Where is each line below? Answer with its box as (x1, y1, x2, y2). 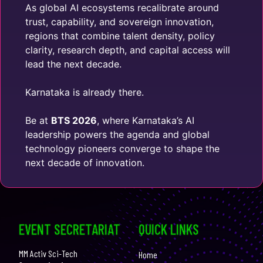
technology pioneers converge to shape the (25, 143, 220, 154)
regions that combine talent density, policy (25, 30, 215, 42)
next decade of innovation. (25, 157, 144, 168)
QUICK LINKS (139, 221, 199, 238)
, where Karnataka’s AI (97, 114, 194, 126)
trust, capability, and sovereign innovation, (25, 16, 214, 28)
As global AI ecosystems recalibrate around (25, 2, 219, 14)
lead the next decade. (25, 58, 122, 70)
